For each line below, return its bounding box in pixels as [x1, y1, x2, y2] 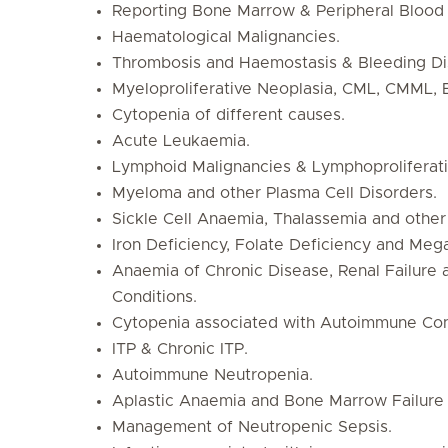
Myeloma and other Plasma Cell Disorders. [112, 185, 437, 201]
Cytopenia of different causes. [112, 107, 345, 123]
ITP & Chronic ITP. [112, 341, 248, 357]
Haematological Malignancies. [112, 29, 340, 45]
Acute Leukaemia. [112, 133, 250, 149]
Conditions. [112, 289, 197, 305]
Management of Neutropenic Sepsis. [112, 419, 392, 435]
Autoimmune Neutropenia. [112, 367, 313, 383]
